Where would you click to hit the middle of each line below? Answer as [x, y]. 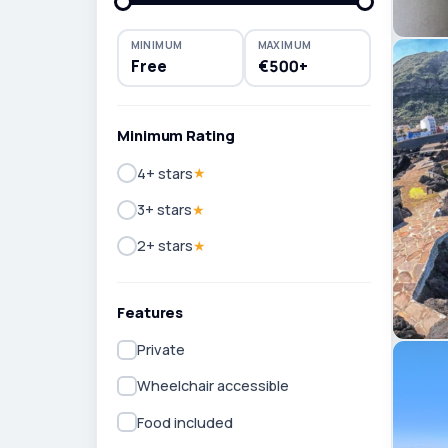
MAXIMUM [284, 45]
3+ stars [164, 209]
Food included [185, 422]
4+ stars [165, 173]
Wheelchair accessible [213, 386]
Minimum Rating [176, 135]
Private [161, 350]
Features [150, 311]
